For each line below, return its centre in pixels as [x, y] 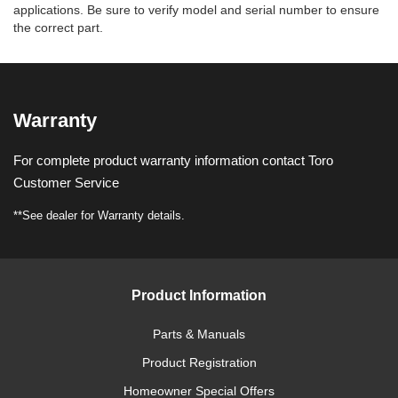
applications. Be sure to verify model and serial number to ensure [196, 10]
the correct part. [58, 28]
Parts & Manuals [199, 334]
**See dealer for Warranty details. [99, 215]
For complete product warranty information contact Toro [173, 160]
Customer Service [66, 183]
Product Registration [199, 362]
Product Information [199, 295]
